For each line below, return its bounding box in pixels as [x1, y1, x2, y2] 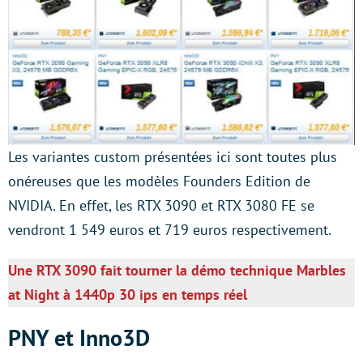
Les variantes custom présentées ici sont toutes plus [8, 147, 337, 166]
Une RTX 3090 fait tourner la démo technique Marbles [8, 261, 346, 280]
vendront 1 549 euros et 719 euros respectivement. [8, 220, 331, 239]
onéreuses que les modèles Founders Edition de [8, 172, 310, 190]
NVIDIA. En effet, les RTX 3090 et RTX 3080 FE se [8, 196, 314, 215]
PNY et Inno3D [8, 322, 150, 352]
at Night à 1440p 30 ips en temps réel [8, 285, 247, 304]
